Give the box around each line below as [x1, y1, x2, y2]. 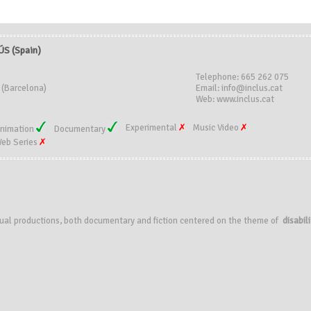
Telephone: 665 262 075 [196, 72, 289, 83]
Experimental [126, 122, 179, 133]
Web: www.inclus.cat [196, 94, 274, 105]
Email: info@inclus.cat [196, 83, 283, 94]
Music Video [193, 122, 241, 133]
